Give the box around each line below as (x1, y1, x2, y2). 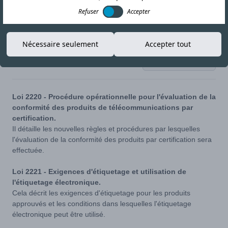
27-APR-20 (12, 57, 48, 65)
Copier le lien (161, 57, 207, 65)
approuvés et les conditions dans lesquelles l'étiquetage (12, 199, 191, 208)
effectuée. (12, 146, 46, 154)
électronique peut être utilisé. (12, 210, 107, 218)
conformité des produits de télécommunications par (12, 103, 193, 111)
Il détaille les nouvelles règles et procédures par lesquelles (12, 125, 200, 133)
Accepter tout (145, 39, 191, 49)
